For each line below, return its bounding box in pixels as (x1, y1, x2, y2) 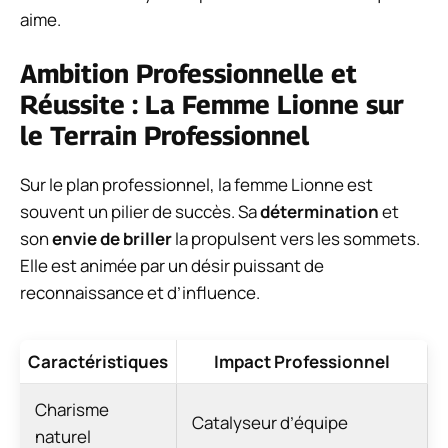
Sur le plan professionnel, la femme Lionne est (20, 173, 373, 197)
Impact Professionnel (214, 350, 390, 374)
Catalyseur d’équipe (192, 411, 348, 435)
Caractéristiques (28, 350, 168, 374)
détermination (260, 200, 379, 224)
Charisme (35, 398, 109, 422)
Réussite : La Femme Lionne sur (20, 89, 404, 121)
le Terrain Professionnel (20, 120, 309, 152)
